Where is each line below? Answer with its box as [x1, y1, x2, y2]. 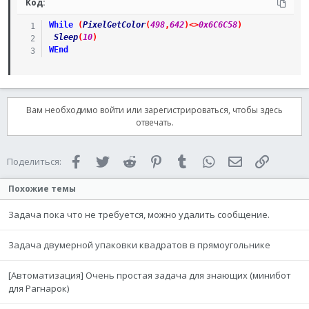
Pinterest [164, 154, 203, 166]
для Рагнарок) [8, 282, 69, 295]
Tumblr [190, 154, 220, 166]
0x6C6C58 [198, 20, 237, 30]
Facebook [84, 154, 126, 166]
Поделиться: [7, 155, 61, 168]
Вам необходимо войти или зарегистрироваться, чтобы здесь [26, 104, 283, 116]
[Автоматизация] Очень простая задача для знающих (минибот [8, 269, 291, 281]
